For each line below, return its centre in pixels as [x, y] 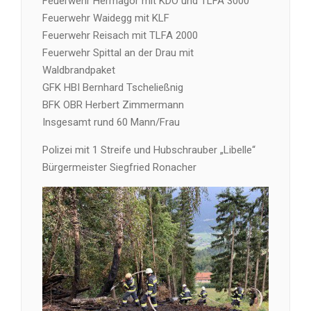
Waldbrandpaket [79, 70]
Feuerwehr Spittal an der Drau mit [118, 53]
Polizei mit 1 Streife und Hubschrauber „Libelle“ [149, 150]
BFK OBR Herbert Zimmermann [113, 105]
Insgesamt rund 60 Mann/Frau [111, 122]
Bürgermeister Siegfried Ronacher [119, 167]
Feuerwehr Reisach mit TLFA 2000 [120, 35]
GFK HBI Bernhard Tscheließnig [113, 87]
